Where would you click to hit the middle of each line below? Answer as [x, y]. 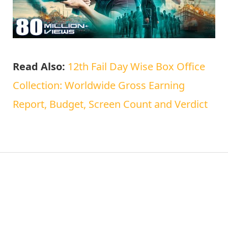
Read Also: [39, 67]
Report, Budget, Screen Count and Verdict [110, 104]
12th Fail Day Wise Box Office [136, 67]
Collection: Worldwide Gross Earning [99, 85]
